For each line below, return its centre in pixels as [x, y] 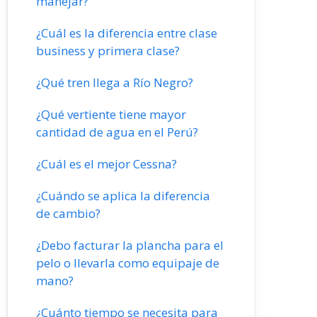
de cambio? [68, 213]
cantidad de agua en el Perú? [117, 132]
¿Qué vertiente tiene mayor [111, 114]
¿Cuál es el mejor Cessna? [106, 164]
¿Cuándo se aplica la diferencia [123, 196]
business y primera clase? [108, 51]
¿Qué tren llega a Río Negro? [115, 82]
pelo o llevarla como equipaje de [128, 263]
